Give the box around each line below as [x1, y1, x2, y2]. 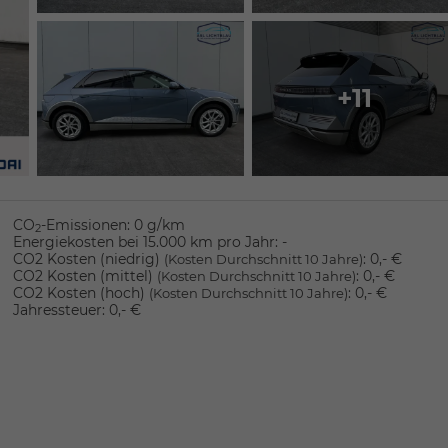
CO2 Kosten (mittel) [12, 266, 157, 285]
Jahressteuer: [12, 300, 105, 319]
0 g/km [133, 215, 185, 234]
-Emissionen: [40, 215, 130, 234]
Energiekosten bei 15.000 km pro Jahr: [12, 232, 278, 251]
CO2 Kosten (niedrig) [12, 249, 164, 268]
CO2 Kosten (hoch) [12, 283, 149, 302]
